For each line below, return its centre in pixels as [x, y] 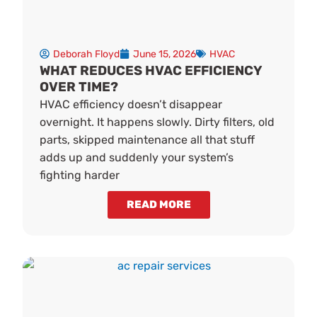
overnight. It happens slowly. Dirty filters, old [157, 122]
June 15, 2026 [165, 54]
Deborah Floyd [87, 54]
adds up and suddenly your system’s [137, 157]
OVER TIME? [79, 87]
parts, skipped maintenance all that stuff [148, 139]
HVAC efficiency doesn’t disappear [131, 104]
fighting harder [80, 175]
